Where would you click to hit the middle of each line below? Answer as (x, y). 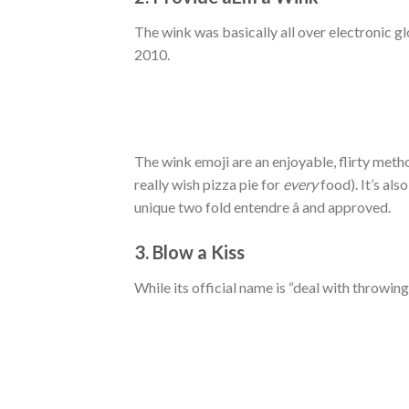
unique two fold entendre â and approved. (262, 206)
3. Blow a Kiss (189, 252)
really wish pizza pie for (209, 184)
